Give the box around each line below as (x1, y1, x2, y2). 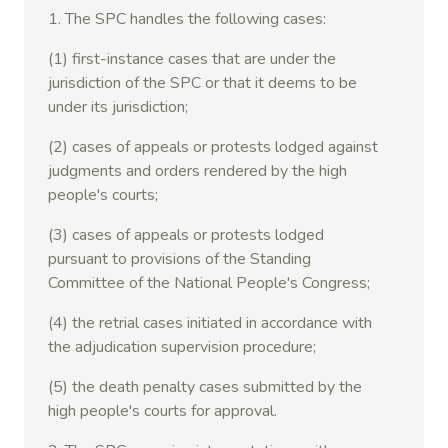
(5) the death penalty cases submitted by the (48, 376, 362, 398)
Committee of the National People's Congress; (48, 272, 370, 294)
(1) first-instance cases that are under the (48, 48, 336, 70)
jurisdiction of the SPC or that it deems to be (48, 72, 357, 94)
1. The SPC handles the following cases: (48, 8, 330, 30)
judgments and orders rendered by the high (48, 160, 347, 182)
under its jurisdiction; (48, 96, 192, 118)
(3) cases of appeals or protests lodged (48, 224, 324, 246)
